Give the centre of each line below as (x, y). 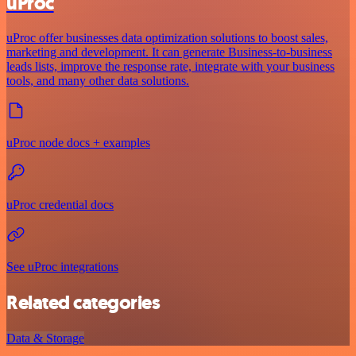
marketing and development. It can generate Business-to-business (169, 52)
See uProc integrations (62, 267)
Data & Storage (45, 339)
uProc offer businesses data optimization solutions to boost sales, (167, 38)
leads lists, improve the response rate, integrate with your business (170, 67)
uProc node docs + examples (78, 143)
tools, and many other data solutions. (98, 81)
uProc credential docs (60, 205)
